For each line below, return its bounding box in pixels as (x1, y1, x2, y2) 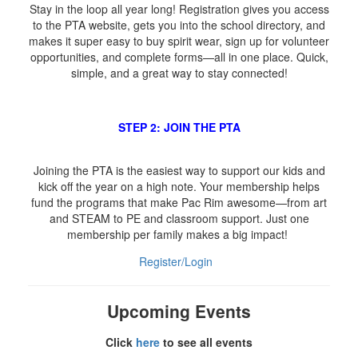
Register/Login (139, 253, 213, 269)
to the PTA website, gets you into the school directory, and (33, 16, 325, 33)
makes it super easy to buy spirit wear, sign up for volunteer (29, 32, 329, 49)
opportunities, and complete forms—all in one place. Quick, (30, 48, 328, 65)
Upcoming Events (107, 298, 251, 323)
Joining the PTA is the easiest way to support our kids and (33, 161, 325, 178)
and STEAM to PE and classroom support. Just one (49, 209, 309, 226)
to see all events (160, 334, 253, 351)
